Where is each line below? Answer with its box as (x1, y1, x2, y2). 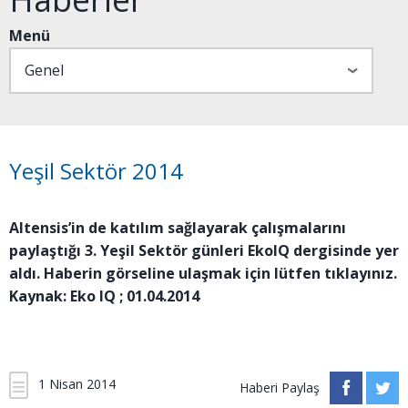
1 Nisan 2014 (35, 374, 116, 393)
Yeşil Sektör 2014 (9, 156, 183, 186)
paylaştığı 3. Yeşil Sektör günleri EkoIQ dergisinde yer (9, 240, 399, 260)
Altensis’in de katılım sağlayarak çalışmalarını (9, 218, 346, 238)
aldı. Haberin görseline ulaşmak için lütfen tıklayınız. (9, 263, 397, 283)
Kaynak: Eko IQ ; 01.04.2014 (9, 286, 199, 306)
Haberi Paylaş (240, 379, 320, 396)
